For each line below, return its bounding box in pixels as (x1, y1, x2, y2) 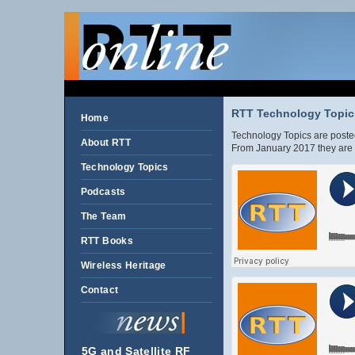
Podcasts (80, 186, 126, 197)
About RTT (80, 137, 131, 148)
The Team (80, 211, 127, 222)
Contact (80, 284, 119, 296)
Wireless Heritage (80, 260, 166, 271)
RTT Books (80, 235, 133, 246)
